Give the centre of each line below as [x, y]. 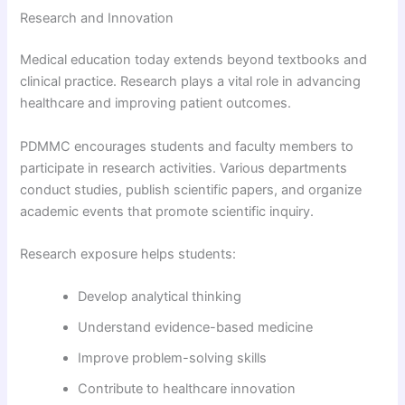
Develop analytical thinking [160, 297]
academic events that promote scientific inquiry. [167, 211]
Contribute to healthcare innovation [187, 389]
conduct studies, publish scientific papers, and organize [191, 189]
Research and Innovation [97, 19]
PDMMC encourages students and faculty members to [187, 146]
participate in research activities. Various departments [184, 168]
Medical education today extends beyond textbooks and [194, 60]
